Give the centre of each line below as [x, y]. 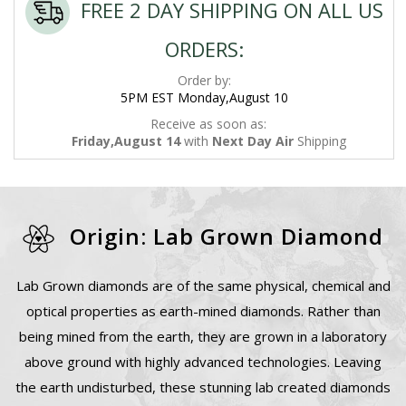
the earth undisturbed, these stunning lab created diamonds [203, 387]
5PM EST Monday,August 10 [204, 97]
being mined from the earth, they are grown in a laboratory [203, 336]
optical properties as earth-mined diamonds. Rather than [203, 310]
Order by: [204, 80]
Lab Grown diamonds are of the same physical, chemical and [203, 285]
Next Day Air [252, 140]
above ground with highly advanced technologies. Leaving [203, 361]
